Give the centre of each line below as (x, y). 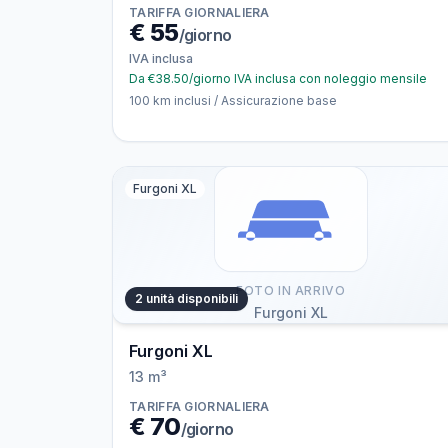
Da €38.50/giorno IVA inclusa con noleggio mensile (278, 78)
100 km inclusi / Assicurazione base (233, 100)
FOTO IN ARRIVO (290, 290)
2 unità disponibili (186, 298)
